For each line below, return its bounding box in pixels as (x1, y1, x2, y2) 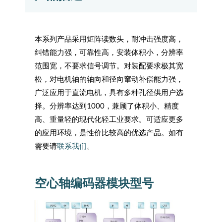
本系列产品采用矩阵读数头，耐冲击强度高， (35, 34, 183, 43)
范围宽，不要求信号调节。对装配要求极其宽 (35, 61, 183, 70)
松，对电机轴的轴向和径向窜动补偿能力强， (35, 74, 183, 83)
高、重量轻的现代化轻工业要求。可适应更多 (35, 114, 183, 123)
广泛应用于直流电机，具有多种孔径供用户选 (35, 88, 183, 97)
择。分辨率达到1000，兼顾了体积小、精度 (35, 101, 179, 110)
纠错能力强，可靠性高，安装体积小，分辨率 (35, 48, 183, 56)
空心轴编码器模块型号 (35, 175, 154, 190)
